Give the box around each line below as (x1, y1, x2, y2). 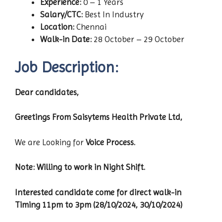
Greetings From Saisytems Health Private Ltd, (15, 112, 182, 122)
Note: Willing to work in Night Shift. (15, 162, 145, 172)
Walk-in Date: (40, 34, 92, 45)
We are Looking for (15, 137, 86, 147)
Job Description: (15, 58, 118, 76)
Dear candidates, (15, 87, 79, 97)
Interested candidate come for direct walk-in (15, 187, 181, 197)
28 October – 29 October (92, 34, 184, 45)
